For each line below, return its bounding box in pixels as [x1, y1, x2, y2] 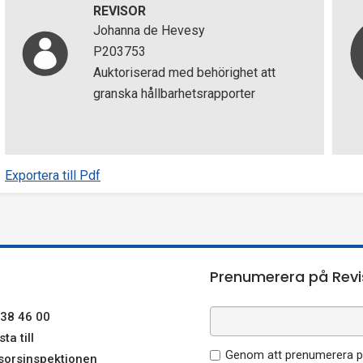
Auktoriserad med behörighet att [92, 65, 275, 80]
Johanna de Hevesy [92, 23, 205, 38]
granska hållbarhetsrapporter [92, 86, 255, 101]
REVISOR [92, 3, 146, 19]
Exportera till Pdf [5, 168, 100, 183]
